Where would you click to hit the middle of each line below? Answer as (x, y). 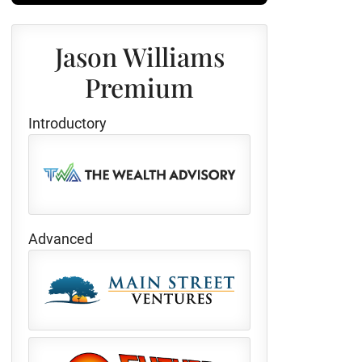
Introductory (67, 123)
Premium (139, 87)
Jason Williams (139, 56)
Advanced (61, 239)
